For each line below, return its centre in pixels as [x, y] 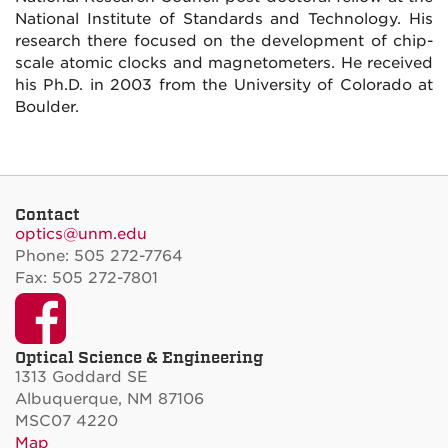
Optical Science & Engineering [139, 357]
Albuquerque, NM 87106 [109, 399]
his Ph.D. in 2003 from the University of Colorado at [224, 84]
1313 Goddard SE [81, 377]
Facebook [182, 318]
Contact [47, 214]
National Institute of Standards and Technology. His [224, 18]
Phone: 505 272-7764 [99, 256]
